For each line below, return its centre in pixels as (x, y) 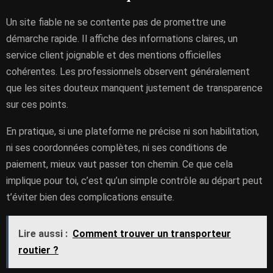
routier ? (38, 250)
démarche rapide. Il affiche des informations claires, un (122, 39)
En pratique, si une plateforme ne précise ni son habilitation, (133, 131)
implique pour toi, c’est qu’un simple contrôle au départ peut (134, 181)
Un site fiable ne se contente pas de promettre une (116, 22)
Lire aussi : (43, 234)
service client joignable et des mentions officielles (114, 55)
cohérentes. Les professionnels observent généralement (128, 72)
